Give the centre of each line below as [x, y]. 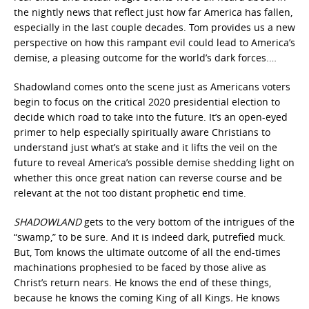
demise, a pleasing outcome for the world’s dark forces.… [145, 58]
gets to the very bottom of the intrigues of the [189, 222]
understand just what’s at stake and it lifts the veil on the [146, 147]
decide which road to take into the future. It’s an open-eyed [151, 117]
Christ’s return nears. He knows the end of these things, [142, 282]
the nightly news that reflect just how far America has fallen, [153, 12]
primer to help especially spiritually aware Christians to [142, 132]
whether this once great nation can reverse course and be [148, 178]
